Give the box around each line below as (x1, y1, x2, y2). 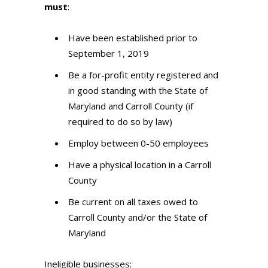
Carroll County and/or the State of (68, 211, 207, 224)
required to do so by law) (68, 115, 172, 128)
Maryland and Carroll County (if (68, 100, 193, 112)
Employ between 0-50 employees (68, 137, 209, 150)
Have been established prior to (68, 32, 197, 44)
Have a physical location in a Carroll (68, 159, 211, 171)
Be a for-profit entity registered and (68, 69, 218, 81)
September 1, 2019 (68, 47, 149, 60)
